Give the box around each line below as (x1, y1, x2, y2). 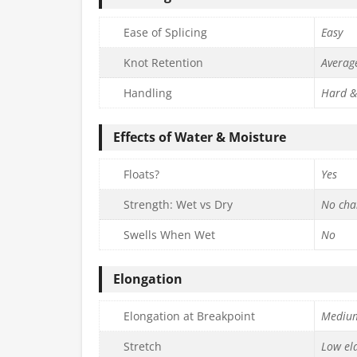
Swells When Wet (124, 226, 215, 242)
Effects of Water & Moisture (113, 127, 286, 146)
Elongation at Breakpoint (124, 308, 255, 324)
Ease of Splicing (124, 24, 207, 40)
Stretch (124, 338, 162, 354)
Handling (124, 84, 172, 100)
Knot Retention (124, 54, 203, 70)
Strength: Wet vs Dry (124, 196, 233, 212)
